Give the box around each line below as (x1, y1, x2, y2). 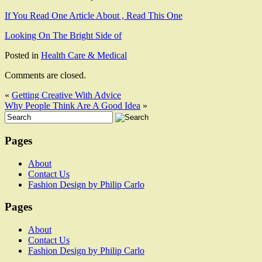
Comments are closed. (5, 70, 86, 81)
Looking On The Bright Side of (5, 30, 122, 41)
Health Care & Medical (41, 50, 127, 61)
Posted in (5, 50, 41, 61)
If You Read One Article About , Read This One (5, 11, 182, 21)
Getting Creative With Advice (12, 90, 121, 101)
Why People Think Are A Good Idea (5, 101, 140, 111)
